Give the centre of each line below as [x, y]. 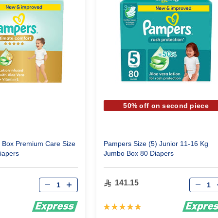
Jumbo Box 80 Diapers [138, 153]
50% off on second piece [166, 106]
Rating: [115, 206]
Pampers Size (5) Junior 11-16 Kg [156, 144]
